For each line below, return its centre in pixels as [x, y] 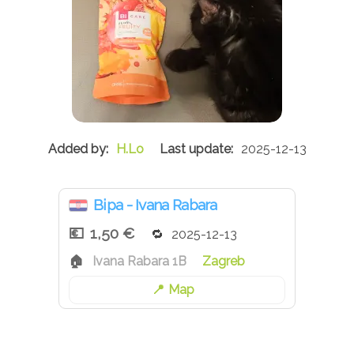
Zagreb [224, 262]
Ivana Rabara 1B [139, 262]
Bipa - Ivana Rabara [155, 205]
